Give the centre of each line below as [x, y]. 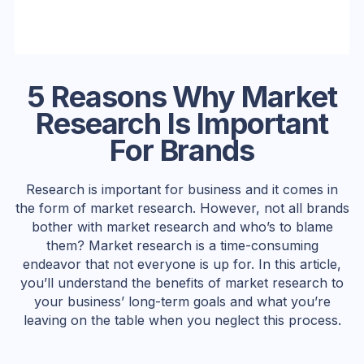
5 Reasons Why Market [182, 97]
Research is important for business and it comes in [182, 190]
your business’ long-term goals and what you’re [182, 302]
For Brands [182, 151]
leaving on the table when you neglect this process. [182, 321]
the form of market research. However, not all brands [182, 208]
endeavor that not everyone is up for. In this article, [182, 264]
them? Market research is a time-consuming [182, 246]
